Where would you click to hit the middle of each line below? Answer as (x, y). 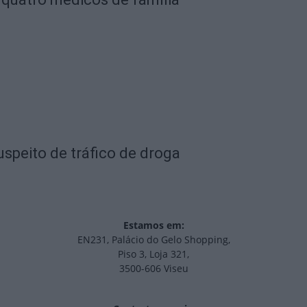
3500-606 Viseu (153, 268)
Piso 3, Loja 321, (153, 254)
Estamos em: (153, 225)
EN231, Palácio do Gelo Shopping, (153, 240)
